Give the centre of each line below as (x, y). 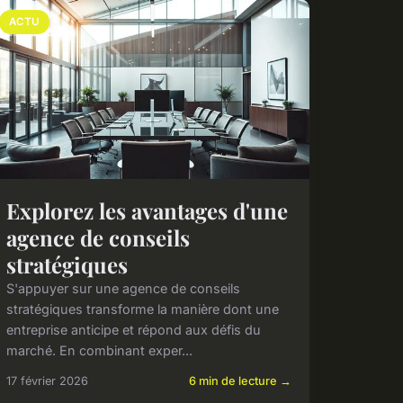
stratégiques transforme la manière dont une (142, 309)
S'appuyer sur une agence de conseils (123, 288)
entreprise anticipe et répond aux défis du (133, 329)
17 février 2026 (47, 381)
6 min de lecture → (240, 381)
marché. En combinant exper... (99, 350)
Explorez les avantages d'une (147, 210)
